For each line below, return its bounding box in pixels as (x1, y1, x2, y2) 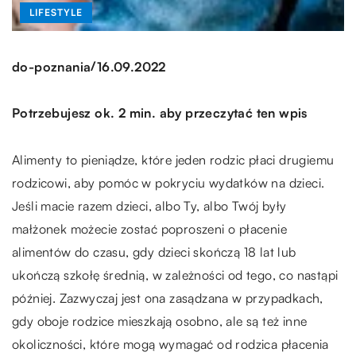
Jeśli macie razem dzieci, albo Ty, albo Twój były (12, 198, 287, 215)
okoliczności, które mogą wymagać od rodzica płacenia (12, 336, 329, 353)
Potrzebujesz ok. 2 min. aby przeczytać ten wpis (12, 105, 308, 122)
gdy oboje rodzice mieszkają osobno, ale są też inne (12, 313, 308, 330)
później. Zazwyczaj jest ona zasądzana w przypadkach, (12, 290, 323, 307)
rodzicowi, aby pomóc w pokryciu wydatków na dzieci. (12, 175, 325, 192)
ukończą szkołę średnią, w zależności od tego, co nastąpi (12, 267, 339, 284)
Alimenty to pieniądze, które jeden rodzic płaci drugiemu (12, 152, 335, 168)
